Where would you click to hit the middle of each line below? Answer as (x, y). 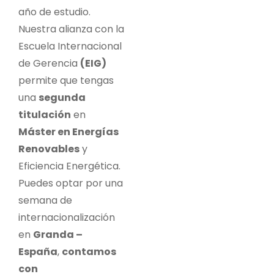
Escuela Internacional (70, 46)
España (38, 251)
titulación (45, 114)
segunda (62, 97)
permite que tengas (66, 80)
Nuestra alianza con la (71, 29)
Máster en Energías (68, 131)
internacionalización (67, 217)
